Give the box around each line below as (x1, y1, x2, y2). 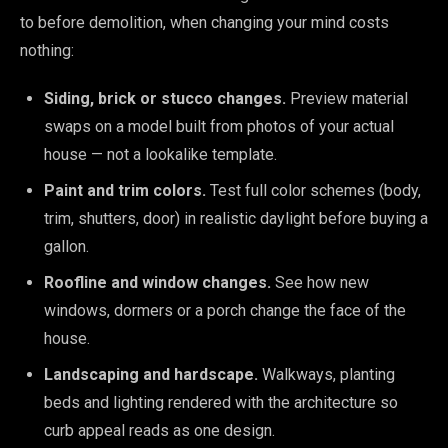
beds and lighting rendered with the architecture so (44, 393, 398, 412)
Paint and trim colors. (44, 181, 206, 200)
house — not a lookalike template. (44, 145, 277, 164)
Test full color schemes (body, (206, 181, 421, 200)
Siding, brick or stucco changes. (44, 89, 286, 108)
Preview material (286, 89, 408, 108)
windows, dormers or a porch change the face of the (44, 301, 406, 320)
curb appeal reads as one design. (44, 421, 275, 440)
